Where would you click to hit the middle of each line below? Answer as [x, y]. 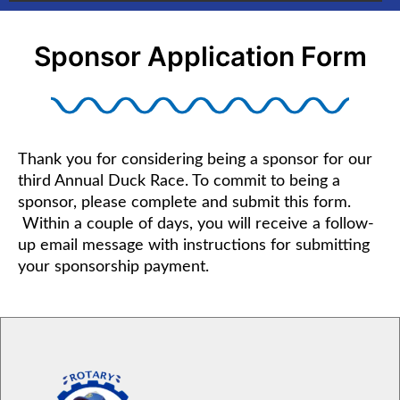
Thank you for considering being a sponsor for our [195, 160]
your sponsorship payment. [113, 267]
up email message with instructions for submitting [194, 246]
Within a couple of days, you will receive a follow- [198, 225]
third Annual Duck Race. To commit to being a [179, 182]
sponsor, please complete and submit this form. [184, 203]
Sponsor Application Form [200, 57]
